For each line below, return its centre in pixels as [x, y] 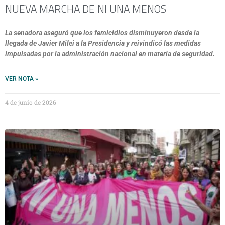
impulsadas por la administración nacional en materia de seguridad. [110, 54]
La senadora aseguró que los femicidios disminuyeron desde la [102, 33]
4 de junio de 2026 [31, 102]
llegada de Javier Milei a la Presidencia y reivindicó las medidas [103, 43]
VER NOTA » [22, 79]
